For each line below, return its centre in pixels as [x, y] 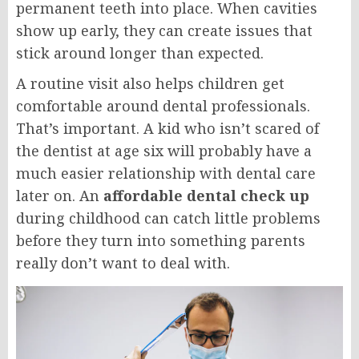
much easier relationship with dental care [166, 173]
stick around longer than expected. [140, 53]
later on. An [60, 196]
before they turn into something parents [161, 240]
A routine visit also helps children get [150, 83]
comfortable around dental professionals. [163, 106]
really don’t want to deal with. [123, 263]
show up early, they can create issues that [164, 30]
